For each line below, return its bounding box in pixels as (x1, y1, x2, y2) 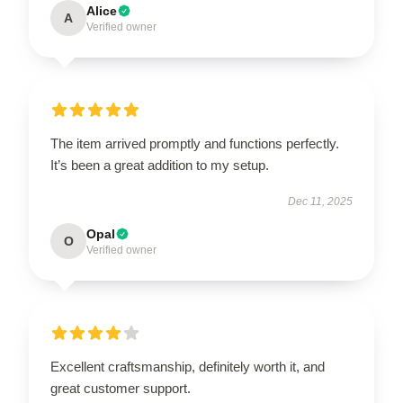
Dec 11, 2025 (288, 194, 353, 208)
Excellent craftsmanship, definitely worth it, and (50, 358, 325, 374)
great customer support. (50, 380, 191, 396)
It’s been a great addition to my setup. (50, 157, 269, 173)
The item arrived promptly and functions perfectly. (50, 135, 339, 151)
